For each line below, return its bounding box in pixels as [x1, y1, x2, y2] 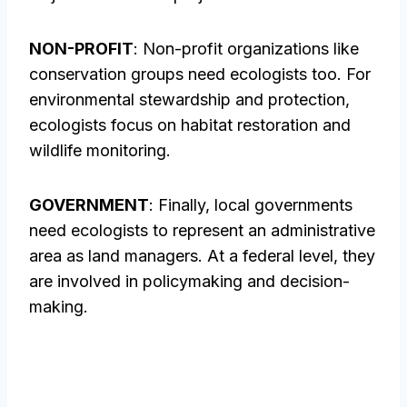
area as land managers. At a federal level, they [29, 246, 375, 266]
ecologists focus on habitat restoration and [29, 115, 351, 135]
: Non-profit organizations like [134, 39, 359, 59]
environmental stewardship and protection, [29, 90, 350, 110]
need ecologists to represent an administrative [29, 221, 375, 241]
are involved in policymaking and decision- [29, 272, 350, 292]
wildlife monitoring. [29, 141, 171, 161]
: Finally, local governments [149, 195, 352, 215]
